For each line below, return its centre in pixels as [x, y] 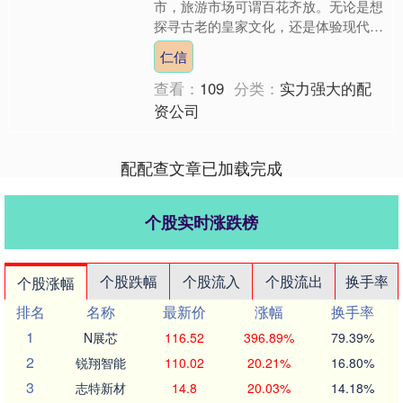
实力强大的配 [326, 88]
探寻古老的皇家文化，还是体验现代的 [269, 26]
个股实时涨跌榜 [201, 222]
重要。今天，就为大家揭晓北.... [249, 65]
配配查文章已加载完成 [201, 167]
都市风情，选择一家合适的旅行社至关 [269, 45]
